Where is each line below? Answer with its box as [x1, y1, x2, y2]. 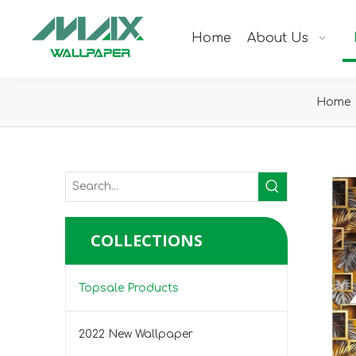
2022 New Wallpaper [79, 328, 193, 340]
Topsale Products [79, 282, 179, 294]
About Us [247, 31, 308, 45]
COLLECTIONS [91, 230, 203, 251]
